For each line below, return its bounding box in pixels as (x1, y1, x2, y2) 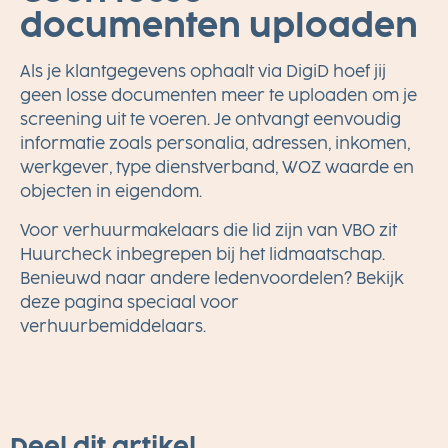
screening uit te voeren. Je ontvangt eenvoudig (20, 110, 401, 130)
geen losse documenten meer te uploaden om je (20, 86, 417, 106)
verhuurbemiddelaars (20, 316, 203, 336)
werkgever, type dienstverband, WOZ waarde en (20, 158, 414, 178)
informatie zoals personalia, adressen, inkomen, (20, 134, 410, 154)
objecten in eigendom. (20, 182, 202, 202)
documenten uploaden (20, 7, 418, 46)
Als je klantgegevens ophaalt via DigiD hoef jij (20, 62, 386, 82)
